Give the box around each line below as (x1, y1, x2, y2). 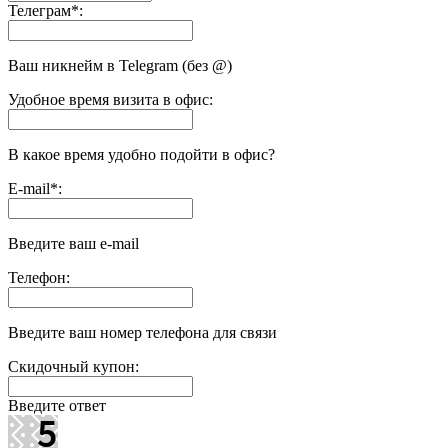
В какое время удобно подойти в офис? (8, 145, 275, 163)
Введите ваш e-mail (8, 234, 139, 252)
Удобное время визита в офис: (8, 90, 213, 108)
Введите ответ (8, 396, 106, 414)
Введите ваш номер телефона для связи (8, 323, 277, 341)
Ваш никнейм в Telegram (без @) (8, 56, 232, 74)
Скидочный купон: (8, 357, 139, 375)
